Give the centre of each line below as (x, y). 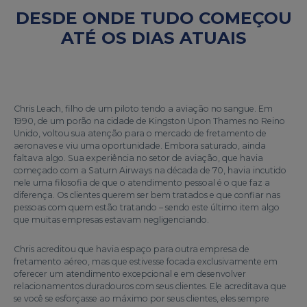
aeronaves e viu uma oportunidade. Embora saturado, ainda (140, 146)
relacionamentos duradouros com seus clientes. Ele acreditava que (150, 286)
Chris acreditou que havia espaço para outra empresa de (132, 249)
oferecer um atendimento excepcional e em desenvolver (130, 274)
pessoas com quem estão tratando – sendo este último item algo (147, 207)
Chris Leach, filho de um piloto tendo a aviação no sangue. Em (143, 109)
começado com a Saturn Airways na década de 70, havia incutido (150, 170)
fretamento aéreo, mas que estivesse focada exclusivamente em (146, 261)
